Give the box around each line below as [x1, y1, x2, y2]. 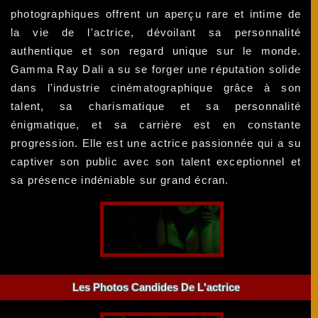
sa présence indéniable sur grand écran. [11, 173, 229, 186]
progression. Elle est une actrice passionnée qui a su [11, 136, 302, 149]
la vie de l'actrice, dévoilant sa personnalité [11, 26, 302, 38]
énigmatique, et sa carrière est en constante [11, 118, 302, 131]
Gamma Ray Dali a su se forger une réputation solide [11, 62, 302, 75]
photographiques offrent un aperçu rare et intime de [11, 7, 302, 20]
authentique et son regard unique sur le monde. [11, 44, 302, 57]
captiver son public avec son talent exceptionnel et [11, 155, 302, 168]
